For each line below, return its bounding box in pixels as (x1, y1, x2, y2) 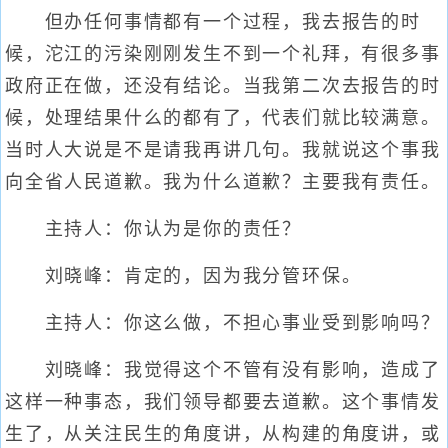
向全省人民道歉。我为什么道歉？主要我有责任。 (5, 172, 441, 192)
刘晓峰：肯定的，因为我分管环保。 (5, 266, 362, 286)
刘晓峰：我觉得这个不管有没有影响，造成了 (5, 360, 441, 380)
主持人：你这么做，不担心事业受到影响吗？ (5, 313, 441, 333)
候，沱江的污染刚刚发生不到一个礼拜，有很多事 (5, 44, 441, 64)
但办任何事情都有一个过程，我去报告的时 (5, 12, 421, 32)
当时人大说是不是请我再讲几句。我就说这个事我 (5, 140, 441, 160)
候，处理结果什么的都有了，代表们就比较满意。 (5, 108, 441, 128)
